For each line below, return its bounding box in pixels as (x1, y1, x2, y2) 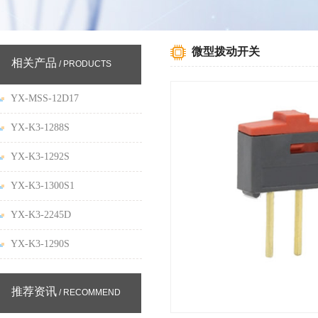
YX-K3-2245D (11, 209, 71, 220)
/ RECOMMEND (57, 287, 121, 297)
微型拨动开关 (192, 45, 260, 57)
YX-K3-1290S (11, 238, 70, 249)
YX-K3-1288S (11, 122, 70, 133)
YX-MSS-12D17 (11, 93, 79, 104)
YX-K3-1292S (11, 151, 70, 162)
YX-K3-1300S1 (11, 180, 75, 191)
